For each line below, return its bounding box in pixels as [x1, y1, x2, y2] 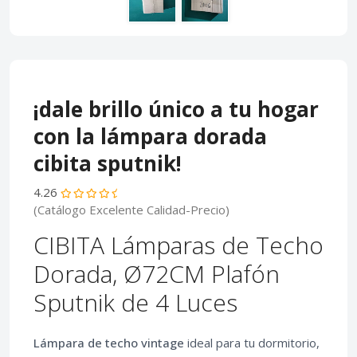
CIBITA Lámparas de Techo [33, 229, 324, 262]
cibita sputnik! [33, 149, 182, 178]
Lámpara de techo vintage [33, 335, 184, 351]
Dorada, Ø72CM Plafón [33, 257, 280, 291]
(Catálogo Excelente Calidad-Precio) [33, 202, 229, 218]
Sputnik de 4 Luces [33, 286, 237, 320]
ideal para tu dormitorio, [184, 335, 320, 351]
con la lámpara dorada [33, 122, 267, 151]
